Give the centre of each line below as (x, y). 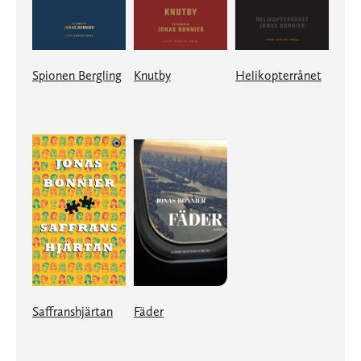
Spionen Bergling (77, 75)
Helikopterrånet (278, 75)
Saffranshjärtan (73, 312)
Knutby (152, 75)
